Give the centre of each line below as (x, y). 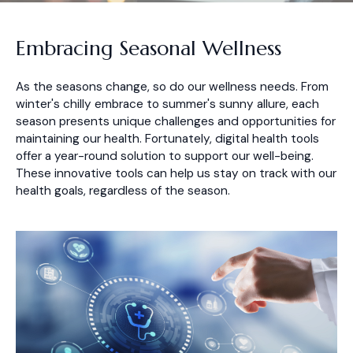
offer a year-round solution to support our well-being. (165, 156)
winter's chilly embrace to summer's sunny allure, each (167, 104)
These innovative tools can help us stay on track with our (176, 173)
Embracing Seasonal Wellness (149, 48)
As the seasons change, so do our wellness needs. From (172, 87)
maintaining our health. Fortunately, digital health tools (167, 139)
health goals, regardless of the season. (123, 191)
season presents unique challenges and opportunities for (176, 121)
